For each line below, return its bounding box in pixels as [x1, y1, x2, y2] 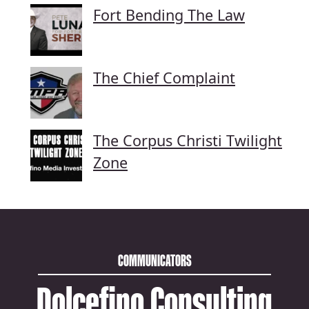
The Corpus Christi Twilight [93, 130, 282, 150]
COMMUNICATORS [117, 251, 192, 270]
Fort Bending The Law [93, 4, 245, 25]
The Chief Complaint [93, 67, 235, 88]
